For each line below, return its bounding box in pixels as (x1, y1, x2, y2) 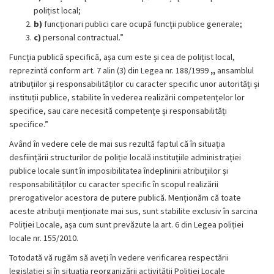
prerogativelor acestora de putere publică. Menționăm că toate (9, 192, 241, 203)
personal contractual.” (43, 32, 124, 43)
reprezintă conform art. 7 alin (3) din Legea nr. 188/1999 (9, 65, 209, 76)
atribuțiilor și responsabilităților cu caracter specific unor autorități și (9, 78, 259, 89)
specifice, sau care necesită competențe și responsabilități (9, 105, 227, 116)
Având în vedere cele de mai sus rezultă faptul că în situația (9, 138, 225, 149)
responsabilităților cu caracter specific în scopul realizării (9, 179, 218, 190)
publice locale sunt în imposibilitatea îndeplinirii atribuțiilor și (9, 165, 228, 176)
